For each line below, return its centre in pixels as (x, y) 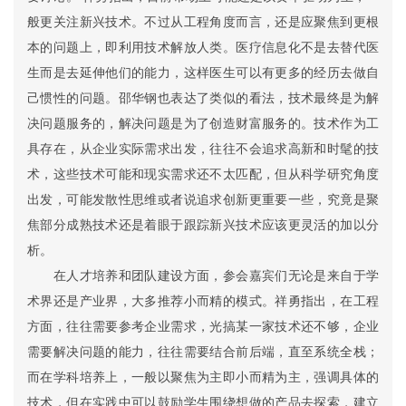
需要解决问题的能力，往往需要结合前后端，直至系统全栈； (203, 352)
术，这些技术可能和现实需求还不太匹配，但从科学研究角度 (203, 174)
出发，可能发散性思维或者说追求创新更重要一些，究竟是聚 (203, 199)
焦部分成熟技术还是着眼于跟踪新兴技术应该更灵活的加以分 (203, 225)
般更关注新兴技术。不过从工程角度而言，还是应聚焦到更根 (203, 22)
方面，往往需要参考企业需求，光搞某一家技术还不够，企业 (203, 326)
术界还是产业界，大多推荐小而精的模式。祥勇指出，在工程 (203, 301)
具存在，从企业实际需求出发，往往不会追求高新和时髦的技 (203, 149)
